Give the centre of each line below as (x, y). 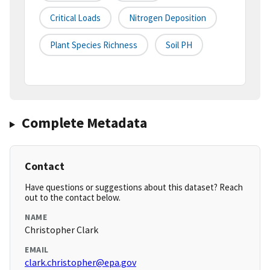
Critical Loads (75, 18)
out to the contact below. (73, 198)
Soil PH (179, 45)
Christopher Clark (61, 230)
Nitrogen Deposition (168, 18)
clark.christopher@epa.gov (80, 262)
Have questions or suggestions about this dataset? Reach (134, 187)
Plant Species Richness (94, 45)
